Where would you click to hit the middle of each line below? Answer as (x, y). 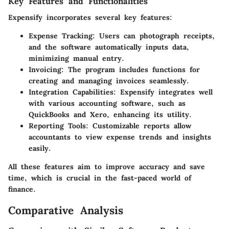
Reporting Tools (57, 126)
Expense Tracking (61, 36)
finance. (22, 189)
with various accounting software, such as (107, 104)
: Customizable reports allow (139, 126)
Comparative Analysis (66, 211)
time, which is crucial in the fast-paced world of (100, 178)
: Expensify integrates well (163, 92)
